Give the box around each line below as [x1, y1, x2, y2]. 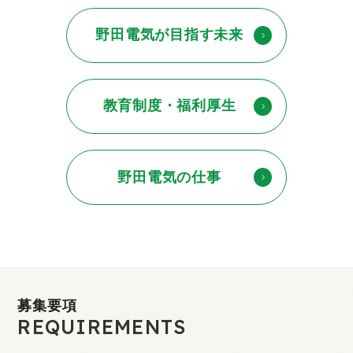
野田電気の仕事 [117, 169, 221, 185]
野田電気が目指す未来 [95, 27, 243, 43]
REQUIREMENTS [17, 314, 187, 340]
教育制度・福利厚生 [102, 98, 236, 114]
